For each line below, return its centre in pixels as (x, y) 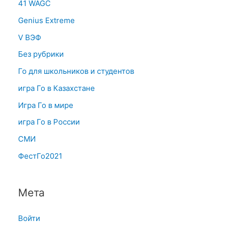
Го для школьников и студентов (76, 71)
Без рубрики (41, 54)
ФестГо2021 (40, 156)
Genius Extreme (46, 20)
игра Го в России (49, 122)
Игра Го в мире (46, 105)
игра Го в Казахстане (57, 88)
